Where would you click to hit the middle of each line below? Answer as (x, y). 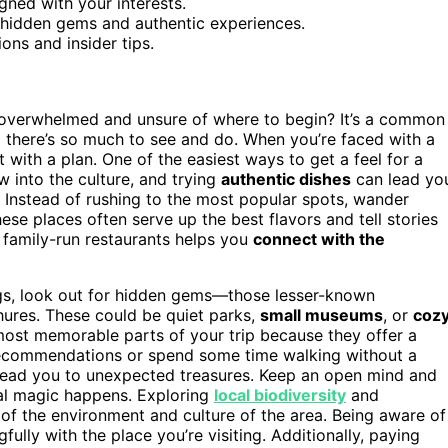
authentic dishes (286, 178)
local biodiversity (280, 394)
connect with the (319, 238)
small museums (321, 314)
